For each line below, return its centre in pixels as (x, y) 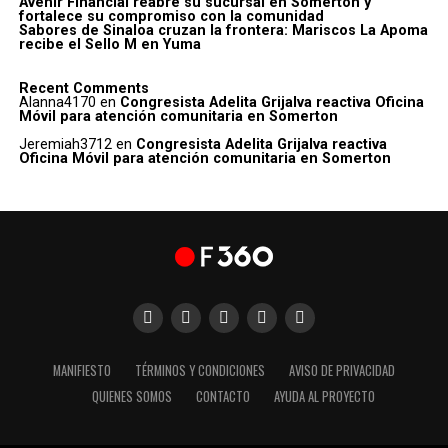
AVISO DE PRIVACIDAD (341, 370)
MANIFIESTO (81, 370)
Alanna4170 (57, 102)
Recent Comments (83, 88)
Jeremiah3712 (65, 145)
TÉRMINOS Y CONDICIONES (199, 370)
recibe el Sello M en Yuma (109, 44)
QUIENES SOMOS (132, 396)
